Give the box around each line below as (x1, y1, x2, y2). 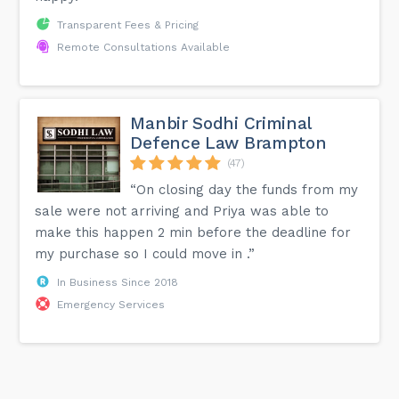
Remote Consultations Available (57, 40, 231, 53)
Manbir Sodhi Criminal (130, 112, 312, 134)
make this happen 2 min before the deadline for (35, 224, 352, 240)
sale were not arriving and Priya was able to (35, 202, 330, 219)
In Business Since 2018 (57, 275, 179, 289)
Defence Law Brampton (130, 132, 327, 153)
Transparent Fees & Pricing (57, 18, 199, 31)
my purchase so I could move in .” (35, 245, 256, 262)
